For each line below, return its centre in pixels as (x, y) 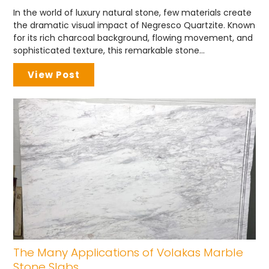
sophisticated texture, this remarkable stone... (109, 50)
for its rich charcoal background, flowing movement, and (133, 38)
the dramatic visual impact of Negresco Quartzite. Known (134, 25)
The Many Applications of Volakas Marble (128, 252)
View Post (54, 74)
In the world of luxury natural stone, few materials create (133, 12)
